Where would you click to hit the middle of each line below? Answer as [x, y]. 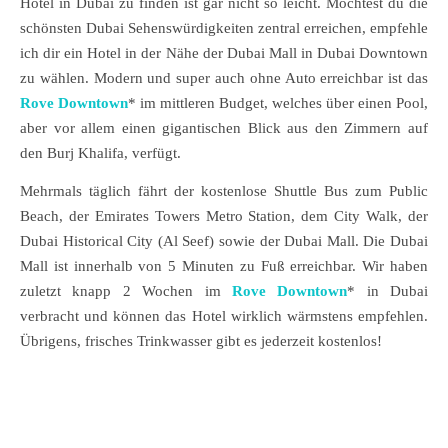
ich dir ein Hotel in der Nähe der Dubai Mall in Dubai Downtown [224, 52]
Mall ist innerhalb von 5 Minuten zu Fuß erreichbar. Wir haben [224, 265]
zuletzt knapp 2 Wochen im [126, 290]
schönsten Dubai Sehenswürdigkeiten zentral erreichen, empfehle [224, 27]
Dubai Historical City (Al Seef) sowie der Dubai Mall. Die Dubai [224, 240]
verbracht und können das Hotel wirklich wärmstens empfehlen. [224, 315]
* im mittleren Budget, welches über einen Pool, [278, 102]
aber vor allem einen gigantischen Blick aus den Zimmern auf [224, 127]
